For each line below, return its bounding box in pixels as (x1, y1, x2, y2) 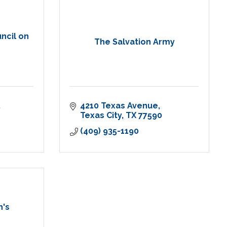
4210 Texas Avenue (80, 101, 158, 111)
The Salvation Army (94, 37, 175, 47)
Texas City (80, 110, 122, 121)
